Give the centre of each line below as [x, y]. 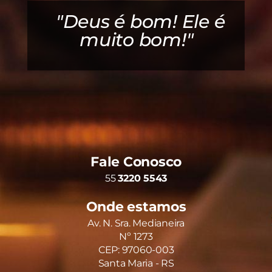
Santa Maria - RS [136, 263]
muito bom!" [137, 39]
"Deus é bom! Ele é [140, 21]
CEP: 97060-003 [136, 250]
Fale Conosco [136, 161]
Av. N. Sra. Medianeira [136, 223]
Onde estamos [136, 206]
